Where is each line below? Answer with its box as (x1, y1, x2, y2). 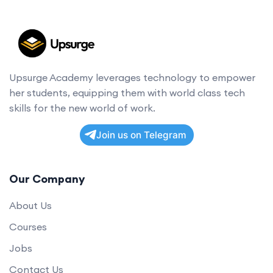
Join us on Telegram (96, 129, 186, 141)
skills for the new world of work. (9, 101, 155, 114)
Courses (9, 220, 47, 233)
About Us (9, 199, 52, 211)
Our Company (9, 171, 85, 186)
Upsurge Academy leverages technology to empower (9, 71, 255, 83)
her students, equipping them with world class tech (9, 86, 245, 99)
